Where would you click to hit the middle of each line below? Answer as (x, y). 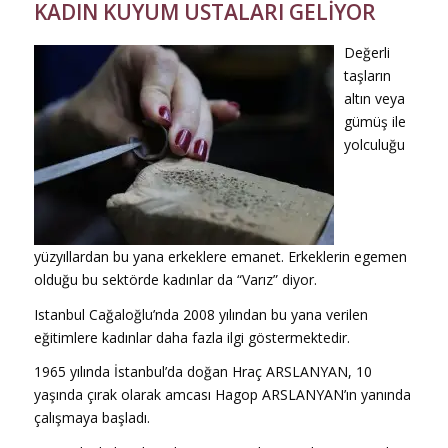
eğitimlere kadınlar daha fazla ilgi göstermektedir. (191, 337)
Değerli (366, 52)
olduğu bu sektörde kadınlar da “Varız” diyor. (175, 279)
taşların (367, 75)
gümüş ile (374, 121)
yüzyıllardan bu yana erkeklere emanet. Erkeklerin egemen (220, 256)
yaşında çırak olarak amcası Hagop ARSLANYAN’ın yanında (222, 395)
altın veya (374, 98)
